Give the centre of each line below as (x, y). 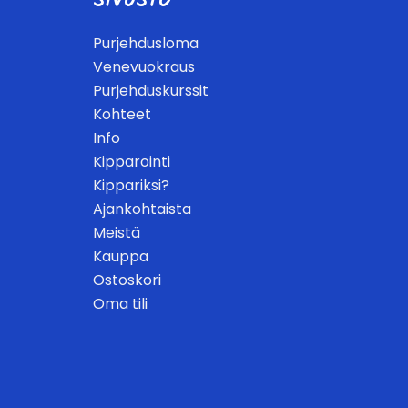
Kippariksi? (131, 185)
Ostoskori (127, 280)
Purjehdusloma (146, 43)
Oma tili (120, 303)
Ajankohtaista (142, 209)
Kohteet (122, 114)
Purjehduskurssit (151, 90)
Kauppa (121, 256)
